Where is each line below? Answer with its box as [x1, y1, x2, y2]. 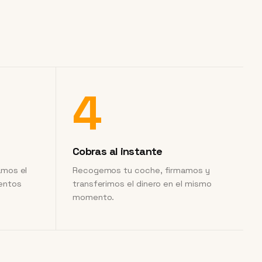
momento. [73, 192, 115, 202]
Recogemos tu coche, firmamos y [73, 165, 210, 175]
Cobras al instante [73, 144, 163, 158]
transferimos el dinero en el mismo [73, 178, 212, 189]
